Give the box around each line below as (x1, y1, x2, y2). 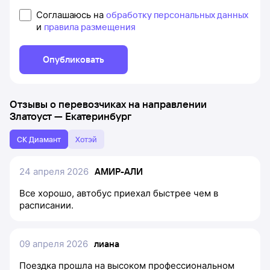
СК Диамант (17, 134, 61, 144)
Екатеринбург (65, 110, 131, 122)
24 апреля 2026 (19, 166, 89, 177)
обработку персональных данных (106, 9, 248, 20)
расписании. (19, 199, 74, 211)
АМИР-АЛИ (95, 166, 143, 177)
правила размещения (44, 21, 136, 33)
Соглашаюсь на (36, 9, 106, 20)
